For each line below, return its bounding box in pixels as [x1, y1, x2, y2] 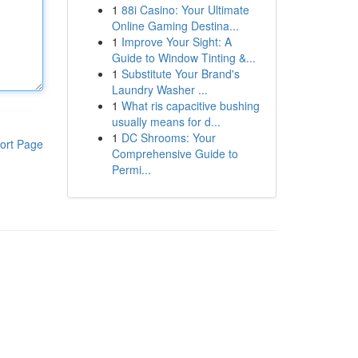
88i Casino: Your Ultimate [121, 2, 249, 18]
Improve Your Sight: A [121, 34, 232, 50]
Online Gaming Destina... [111, 18, 239, 34]
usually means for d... [111, 113, 221, 129]
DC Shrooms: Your [121, 129, 216, 145]
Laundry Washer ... [111, 82, 208, 97]
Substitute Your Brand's [121, 66, 240, 82]
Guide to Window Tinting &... [111, 50, 256, 66]
